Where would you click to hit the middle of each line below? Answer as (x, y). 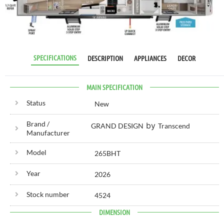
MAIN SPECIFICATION (114, 87)
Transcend (174, 126)
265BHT (108, 153)
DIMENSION (114, 212)
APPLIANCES (150, 58)
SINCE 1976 (23, 46)
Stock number (48, 194)
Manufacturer (48, 133)
